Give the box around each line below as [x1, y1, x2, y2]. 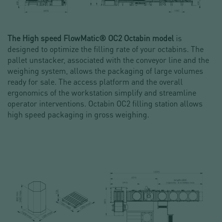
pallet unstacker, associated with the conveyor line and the [7, 55, 209, 65]
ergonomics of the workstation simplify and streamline [7, 87, 196, 98]
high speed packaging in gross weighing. [7, 109, 149, 120]
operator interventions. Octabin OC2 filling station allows [7, 98, 203, 109]
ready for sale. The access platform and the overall [7, 76, 183, 87]
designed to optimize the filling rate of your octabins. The [7, 44, 204, 55]
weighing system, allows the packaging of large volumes [7, 65, 203, 76]
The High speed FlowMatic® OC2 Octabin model [7, 33, 174, 44]
